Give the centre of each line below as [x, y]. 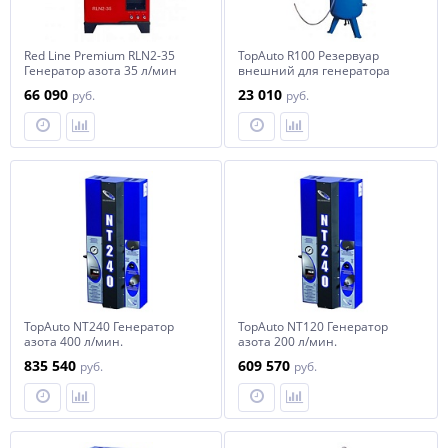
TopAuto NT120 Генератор [313, 326]
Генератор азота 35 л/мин [100, 70]
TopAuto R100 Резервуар [308, 55]
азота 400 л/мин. [73, 341]
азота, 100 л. [274, 85]
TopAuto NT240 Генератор [99, 326]
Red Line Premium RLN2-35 [99, 55]
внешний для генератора [314, 70]
